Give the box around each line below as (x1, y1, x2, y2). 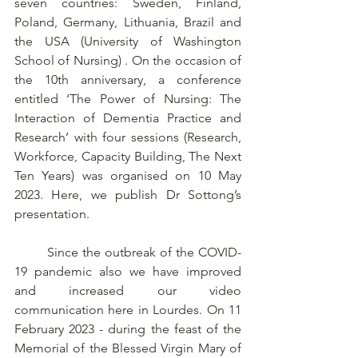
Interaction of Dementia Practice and (14, 109, 241, 125)
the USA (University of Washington (14, 33, 241, 49)
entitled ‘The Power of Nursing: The (14, 90, 241, 106)
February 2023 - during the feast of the (14, 320, 241, 336)
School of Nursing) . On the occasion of (14, 52, 241, 68)
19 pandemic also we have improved (14, 263, 241, 279)
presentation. (14, 205, 89, 221)
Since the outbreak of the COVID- (14, 244, 47, 260)
